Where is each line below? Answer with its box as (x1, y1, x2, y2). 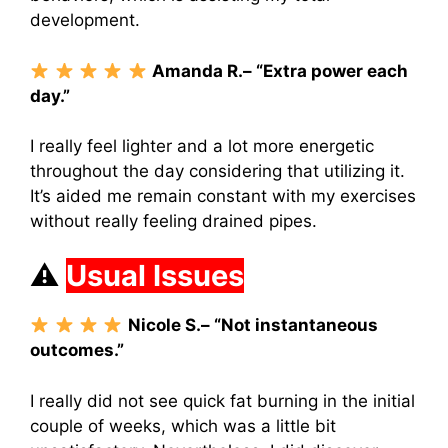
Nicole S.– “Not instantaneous (127, 315, 378, 336)
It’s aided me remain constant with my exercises (30, 185, 416, 206)
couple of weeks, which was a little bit (30, 415, 336, 436)
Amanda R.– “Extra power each (151, 60, 408, 81)
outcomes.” (30, 340, 124, 361)
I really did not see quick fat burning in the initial (30, 390, 415, 411)
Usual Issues (66, 258, 244, 294)
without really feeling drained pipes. (30, 210, 317, 231)
